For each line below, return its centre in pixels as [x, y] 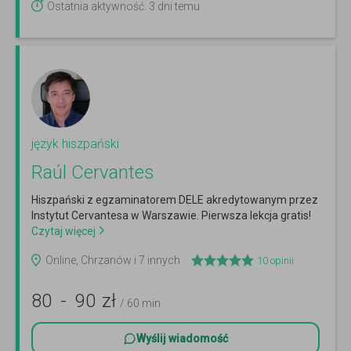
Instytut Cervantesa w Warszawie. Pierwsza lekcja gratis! [171, 216]
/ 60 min [140, 304]
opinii [281, 261]
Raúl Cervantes [93, 173]
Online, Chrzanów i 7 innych [113, 261]
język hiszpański [75, 144]
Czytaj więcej [63, 232]
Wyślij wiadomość [182, 339]
